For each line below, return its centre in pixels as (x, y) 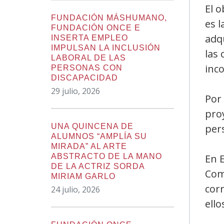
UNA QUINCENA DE (92, 126)
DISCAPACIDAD (84, 78)
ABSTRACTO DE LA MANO (106, 156)
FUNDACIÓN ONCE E (96, 28)
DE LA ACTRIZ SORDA (98, 166)
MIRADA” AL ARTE (89, 146)
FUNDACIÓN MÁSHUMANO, (109, 18)
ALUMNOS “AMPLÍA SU (99, 136)
